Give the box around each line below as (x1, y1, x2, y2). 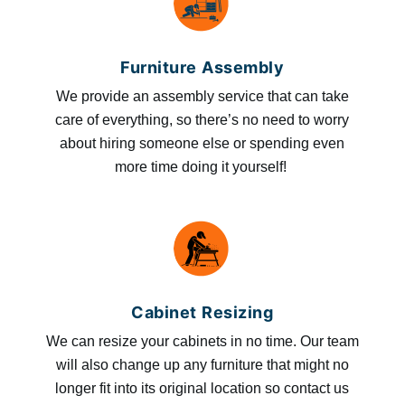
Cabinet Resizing (131, 302, 274, 322)
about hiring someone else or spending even (60, 135, 345, 151)
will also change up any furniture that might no (55, 356, 349, 372)
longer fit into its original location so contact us (55, 380, 350, 396)
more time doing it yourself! (114, 158, 290, 174)
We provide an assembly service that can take (55, 88, 349, 104)
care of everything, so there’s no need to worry (55, 111, 350, 127)
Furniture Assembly (120, 57, 285, 77)
